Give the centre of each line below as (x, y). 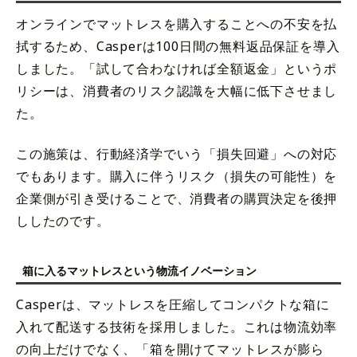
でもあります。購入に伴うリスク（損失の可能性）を (177, 176)
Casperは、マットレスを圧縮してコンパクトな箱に (173, 305)
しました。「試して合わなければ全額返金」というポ (177, 68)
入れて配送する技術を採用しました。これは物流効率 (177, 327)
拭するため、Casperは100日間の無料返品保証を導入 (178, 46)
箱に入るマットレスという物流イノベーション (139, 270)
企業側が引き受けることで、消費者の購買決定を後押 (177, 198)
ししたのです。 (63, 220)
